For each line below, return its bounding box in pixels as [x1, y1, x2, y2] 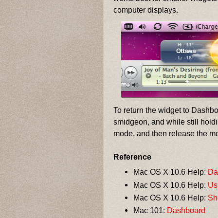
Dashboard [167, 205, 206, 215]
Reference [113, 152, 151, 162]
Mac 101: [133, 205, 167, 215]
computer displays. [113, 5, 178, 14]
